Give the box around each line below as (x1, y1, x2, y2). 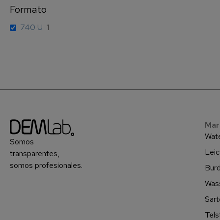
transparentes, (10, 148, 59, 159)
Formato (10, 3, 47, 16)
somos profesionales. (10, 160, 82, 170)
